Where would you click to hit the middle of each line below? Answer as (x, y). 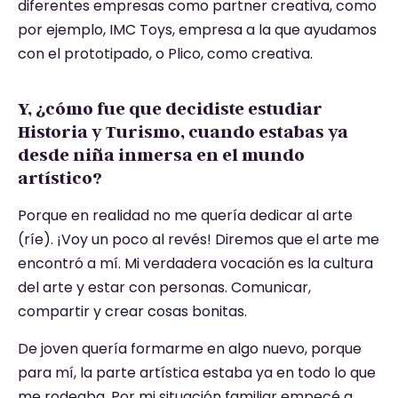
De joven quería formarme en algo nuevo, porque (190, 348)
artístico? (62, 178)
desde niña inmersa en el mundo (161, 155)
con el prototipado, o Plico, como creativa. (165, 54)
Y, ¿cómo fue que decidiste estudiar (170, 109)
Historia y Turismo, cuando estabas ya (183, 132)
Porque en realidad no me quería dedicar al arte (185, 216)
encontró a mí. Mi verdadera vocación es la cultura (195, 264)
